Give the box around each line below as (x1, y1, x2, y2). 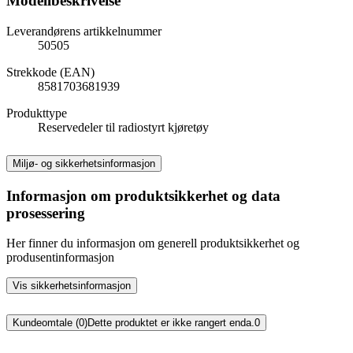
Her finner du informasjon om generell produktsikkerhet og (6, 236, 299, 251)
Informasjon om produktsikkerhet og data (6, 187, 281, 204)
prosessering (6, 204, 85, 221)
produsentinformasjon (6, 251, 114, 265)
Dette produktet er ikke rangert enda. (87, 317, 255, 329)
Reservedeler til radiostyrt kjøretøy (38, 120, 209, 134)
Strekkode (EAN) (6, 65, 95, 79)
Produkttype (6, 106, 67, 120)
